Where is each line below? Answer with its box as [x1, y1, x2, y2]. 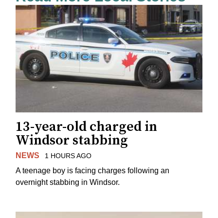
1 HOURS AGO [44, 152, 91, 160]
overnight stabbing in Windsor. [16, 178, 120, 186]
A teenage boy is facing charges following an [16, 166, 169, 175]
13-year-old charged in [16, 118, 157, 136]
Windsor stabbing [16, 132, 128, 149]
